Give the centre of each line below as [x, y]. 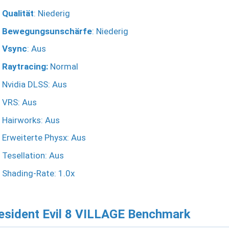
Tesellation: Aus [33, 156]
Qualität [18, 13]
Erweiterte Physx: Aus [44, 138]
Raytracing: [25, 67]
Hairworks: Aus [31, 120]
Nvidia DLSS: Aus [35, 85]
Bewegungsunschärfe [47, 31]
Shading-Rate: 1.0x [38, 174]
